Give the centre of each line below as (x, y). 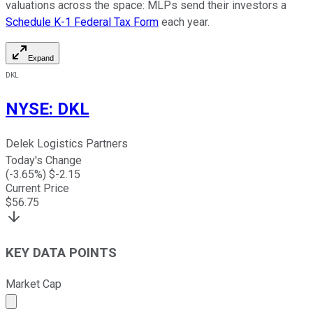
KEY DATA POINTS (61, 253)
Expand (41, 58)
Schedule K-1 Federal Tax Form (82, 22)
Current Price (37, 189)
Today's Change (44, 161)
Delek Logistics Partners (67, 144)
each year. (184, 22)
